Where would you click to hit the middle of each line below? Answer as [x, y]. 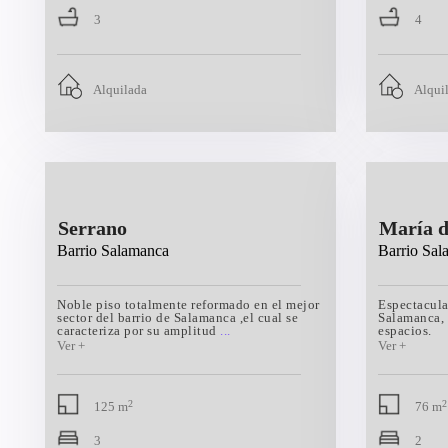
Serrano [92, 228]
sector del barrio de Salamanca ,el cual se [177, 317]
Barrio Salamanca [113, 250]
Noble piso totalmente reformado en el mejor [188, 304]
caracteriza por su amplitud [138, 330]
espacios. [405, 330]
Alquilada [120, 90]
